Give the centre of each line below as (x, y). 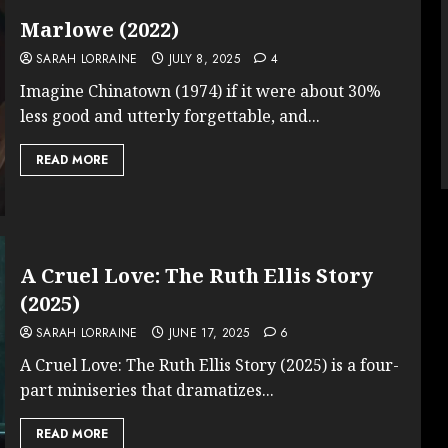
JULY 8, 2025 (204, 58)
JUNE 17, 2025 (209, 332)
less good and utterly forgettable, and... (169, 115)
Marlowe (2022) (99, 29)
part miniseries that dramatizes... (146, 389)
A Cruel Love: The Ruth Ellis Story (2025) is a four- (209, 364)
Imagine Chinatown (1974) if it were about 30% (200, 90)
